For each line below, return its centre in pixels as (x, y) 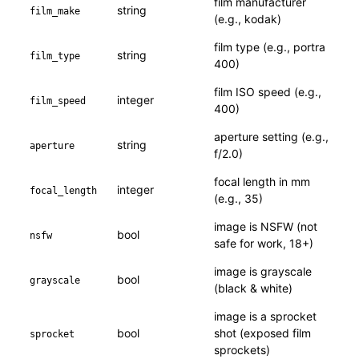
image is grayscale (263, 272)
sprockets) (242, 350)
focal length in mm (262, 182)
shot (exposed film (263, 333)
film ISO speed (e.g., (268, 92)
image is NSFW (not (266, 227)
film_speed (58, 101)
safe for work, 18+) (264, 244)
